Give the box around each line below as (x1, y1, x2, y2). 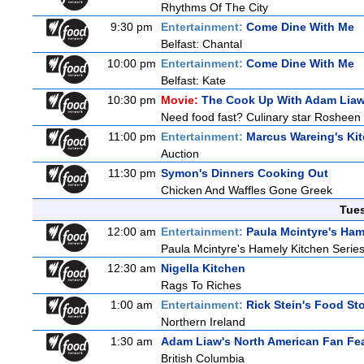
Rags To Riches (161, 279, 241, 292)
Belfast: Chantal (161, 37, 242, 50)
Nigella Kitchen (161, 262, 245, 275)
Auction (161, 147, 199, 160)
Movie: (161, 93, 201, 106)
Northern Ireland (161, 315, 245, 328)
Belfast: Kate (161, 74, 226, 87)
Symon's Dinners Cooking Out (161, 167, 328, 180)
